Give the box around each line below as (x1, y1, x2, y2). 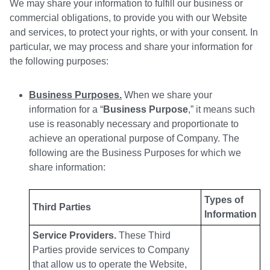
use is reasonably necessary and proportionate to (29, 119, 239, 130)
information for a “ (29, 104, 103, 115)
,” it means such (188, 104, 255, 115)
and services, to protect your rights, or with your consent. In (10, 27, 258, 38)
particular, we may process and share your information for (10, 42, 253, 52)
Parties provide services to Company (33, 245, 189, 256)
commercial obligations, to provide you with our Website (10, 13, 247, 24)
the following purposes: (10, 56, 108, 67)
